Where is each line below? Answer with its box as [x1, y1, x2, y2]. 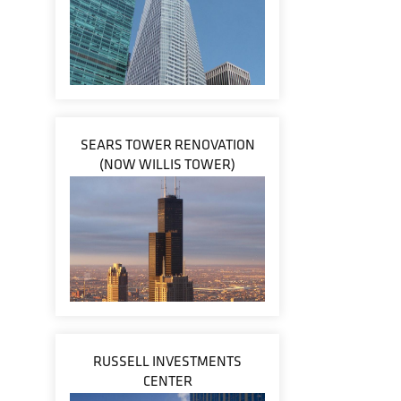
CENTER [142, 371, 192, 390]
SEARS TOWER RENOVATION [80, 135, 255, 154]
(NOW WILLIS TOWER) [99, 155, 235, 174]
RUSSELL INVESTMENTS [93, 352, 242, 371]
